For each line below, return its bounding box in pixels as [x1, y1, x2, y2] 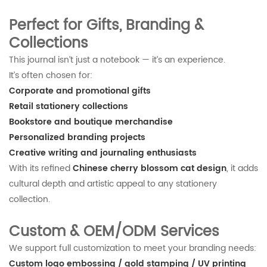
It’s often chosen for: [9, 69, 92, 82]
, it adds [226, 162, 258, 175]
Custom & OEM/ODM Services [9, 220, 219, 244]
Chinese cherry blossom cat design [73, 162, 226, 175]
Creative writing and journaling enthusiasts [9, 146, 197, 160]
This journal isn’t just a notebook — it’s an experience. [9, 53, 225, 67]
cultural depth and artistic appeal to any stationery [9, 177, 217, 191]
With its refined [9, 162, 73, 175]
